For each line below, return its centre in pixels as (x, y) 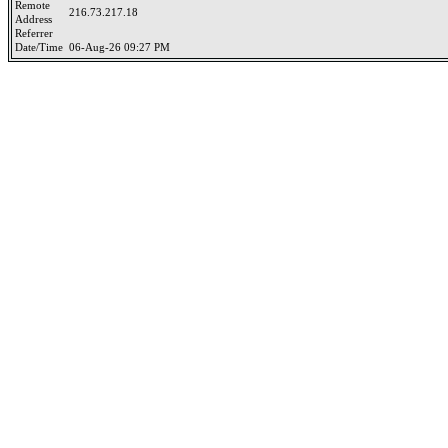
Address (36, 19)
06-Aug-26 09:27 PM (119, 47)
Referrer (37, 33)
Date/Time (42, 47)
